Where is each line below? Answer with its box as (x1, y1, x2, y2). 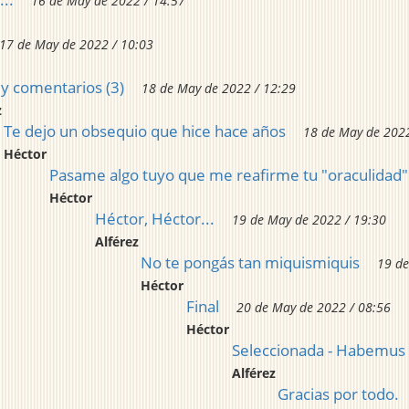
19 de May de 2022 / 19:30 (232, 211, 386, 229)
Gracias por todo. (278, 383, 399, 405)
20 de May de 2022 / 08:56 (236, 299, 391, 317)
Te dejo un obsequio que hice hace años (4, 121, 286, 142)
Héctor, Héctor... (95, 208, 215, 230)
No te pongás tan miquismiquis (141, 252, 360, 274)
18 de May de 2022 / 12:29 (142, 79, 296, 98)
